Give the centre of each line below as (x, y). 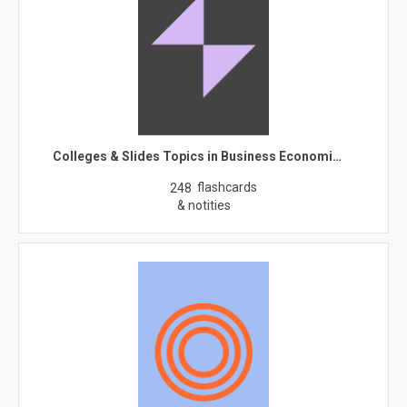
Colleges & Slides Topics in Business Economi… (197, 156)
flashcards (227, 187)
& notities (203, 205)
